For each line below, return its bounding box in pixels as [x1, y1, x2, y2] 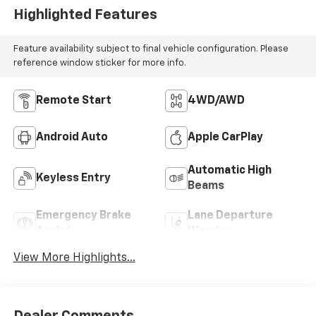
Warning [188, 226, 232, 238]
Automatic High [188, 165, 272, 177]
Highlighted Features [13, 7, 157, 22]
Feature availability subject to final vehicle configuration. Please [13, 44, 288, 54]
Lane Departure [188, 210, 273, 222]
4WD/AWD [188, 95, 245, 107]
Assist [35, 226, 71, 238]
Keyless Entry [35, 173, 111, 185]
